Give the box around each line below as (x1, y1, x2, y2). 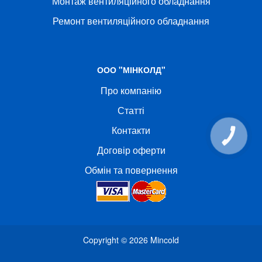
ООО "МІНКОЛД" (96, 63, 166, 75)
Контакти (112, 123, 150, 137)
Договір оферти (96, 143, 166, 157)
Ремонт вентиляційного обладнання (53, 13, 209, 27)
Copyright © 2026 (83, 233, 150, 246)
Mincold (150, 233, 179, 246)
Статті (118, 103, 144, 117)
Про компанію (101, 83, 161, 97)
